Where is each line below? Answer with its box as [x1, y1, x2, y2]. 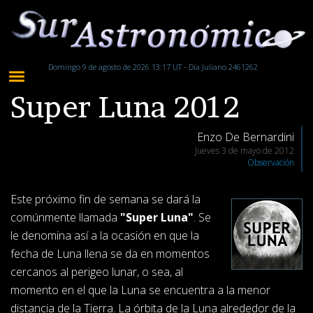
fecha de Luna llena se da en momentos [10, 246, 210, 262]
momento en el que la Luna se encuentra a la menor [10, 282, 270, 298]
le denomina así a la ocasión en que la [10, 228, 199, 244]
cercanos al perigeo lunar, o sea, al [10, 264, 183, 280]
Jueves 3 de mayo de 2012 [195, 145, 294, 157]
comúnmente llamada [10, 210, 120, 226]
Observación [247, 156, 294, 169]
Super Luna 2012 [10, 89, 240, 125]
